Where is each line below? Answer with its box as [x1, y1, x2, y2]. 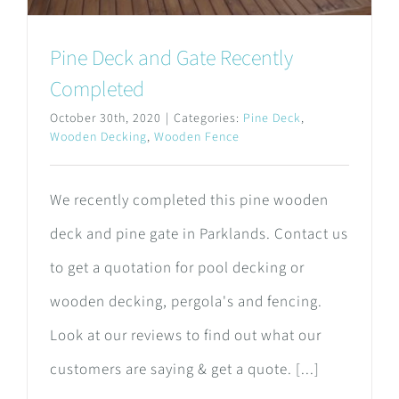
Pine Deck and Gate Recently [50, 43, 293, 75]
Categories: [174, 110, 243, 128]
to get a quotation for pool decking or [50, 257, 305, 280]
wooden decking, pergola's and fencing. [50, 291, 322, 313]
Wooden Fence [154, 128, 240, 147]
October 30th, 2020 [50, 110, 161, 128]
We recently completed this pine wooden [50, 190, 329, 212]
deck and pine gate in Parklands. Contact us [50, 224, 348, 246]
